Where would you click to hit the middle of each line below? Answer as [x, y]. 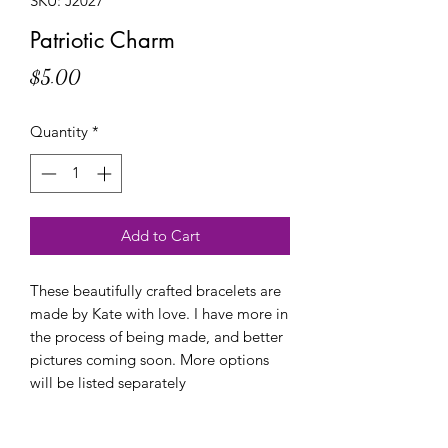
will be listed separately [108, 382]
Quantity [59, 131]
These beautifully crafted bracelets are [155, 290]
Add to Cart [160, 235]
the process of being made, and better [156, 336]
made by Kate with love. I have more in [159, 313]
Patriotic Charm [102, 40]
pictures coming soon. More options [149, 359]
